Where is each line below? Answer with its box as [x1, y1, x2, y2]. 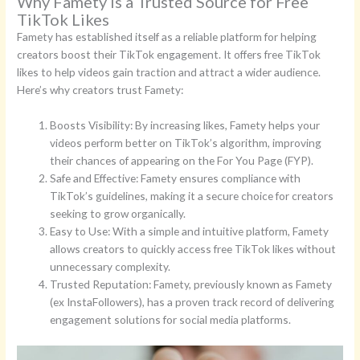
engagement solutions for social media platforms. [50, 313, 292, 327]
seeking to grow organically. [50, 207, 186, 221]
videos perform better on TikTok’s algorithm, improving [50, 136, 322, 150]
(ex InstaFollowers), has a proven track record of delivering [50, 295, 335, 309]
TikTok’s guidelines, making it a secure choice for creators [50, 189, 334, 203]
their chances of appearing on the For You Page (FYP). [50, 153, 314, 168]
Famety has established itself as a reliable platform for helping [17, 30, 317, 44]
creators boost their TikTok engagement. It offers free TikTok [17, 47, 321, 62]
